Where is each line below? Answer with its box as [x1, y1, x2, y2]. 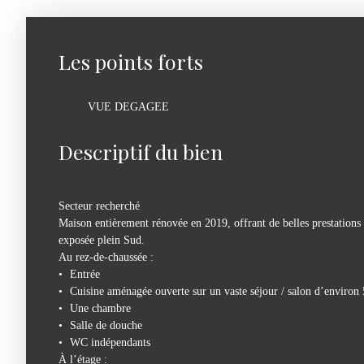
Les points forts [58, 48, 203, 76]
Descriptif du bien [58, 138, 223, 166]
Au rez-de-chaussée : [58, 250, 154, 264]
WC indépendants [70, 336, 151, 349]
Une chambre [70, 301, 132, 315]
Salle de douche [70, 318, 143, 332]
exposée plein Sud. [58, 233, 145, 247]
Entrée [70, 267, 101, 281]
